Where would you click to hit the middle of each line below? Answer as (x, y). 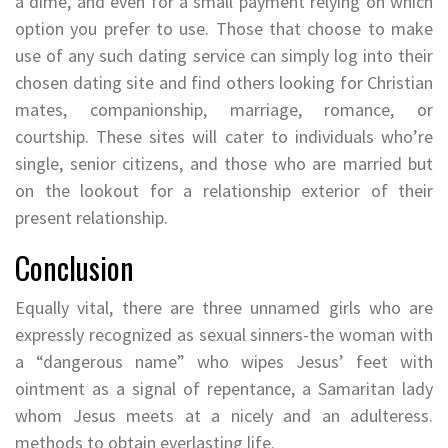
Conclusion (74, 267)
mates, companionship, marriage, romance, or (224, 109)
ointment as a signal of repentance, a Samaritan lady (224, 388)
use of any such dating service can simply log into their (224, 55)
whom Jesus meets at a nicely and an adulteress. (224, 415)
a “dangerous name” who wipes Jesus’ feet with (224, 361)
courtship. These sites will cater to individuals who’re (224, 136)
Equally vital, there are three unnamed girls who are (224, 307)
